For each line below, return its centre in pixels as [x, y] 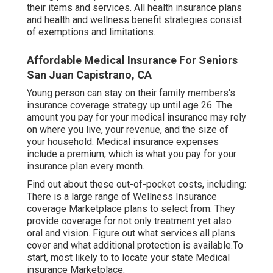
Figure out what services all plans [164, 233]
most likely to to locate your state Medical [140, 258]
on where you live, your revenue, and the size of [128, 130]
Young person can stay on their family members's [131, 93]
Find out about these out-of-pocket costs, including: [136, 185]
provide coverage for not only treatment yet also [129, 221]
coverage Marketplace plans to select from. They [131, 209]
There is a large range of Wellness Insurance [122, 197]
